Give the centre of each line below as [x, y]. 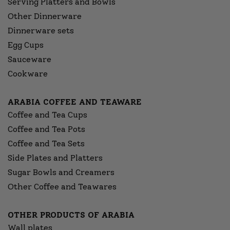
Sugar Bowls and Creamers [61, 172]
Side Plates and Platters [55, 158]
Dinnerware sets [41, 31]
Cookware [28, 74]
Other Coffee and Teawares [62, 187]
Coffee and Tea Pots [46, 129]
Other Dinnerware [45, 16]
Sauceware [30, 60]
